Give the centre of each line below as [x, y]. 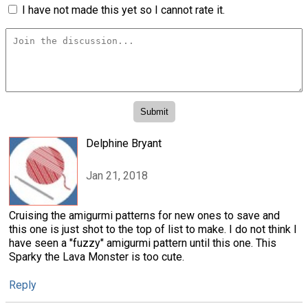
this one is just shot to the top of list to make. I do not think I [153, 230]
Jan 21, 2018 [117, 175]
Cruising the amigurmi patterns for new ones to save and [144, 216]
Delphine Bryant [124, 144]
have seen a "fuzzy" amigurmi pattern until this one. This [143, 243]
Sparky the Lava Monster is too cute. [97, 257]
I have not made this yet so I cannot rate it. [123, 10]
